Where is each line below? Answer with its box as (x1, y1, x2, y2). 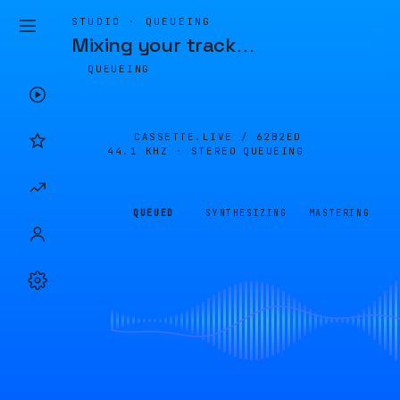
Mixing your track (71, 32, 236, 57)
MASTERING (308, 207, 371, 219)
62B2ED (255, 130, 302, 143)
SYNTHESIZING (205, 207, 287, 219)
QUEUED (133, 207, 174, 219)
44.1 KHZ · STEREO (107, 145, 237, 157)
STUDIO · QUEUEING (71, 15, 212, 28)
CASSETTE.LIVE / (134, 130, 256, 143)
